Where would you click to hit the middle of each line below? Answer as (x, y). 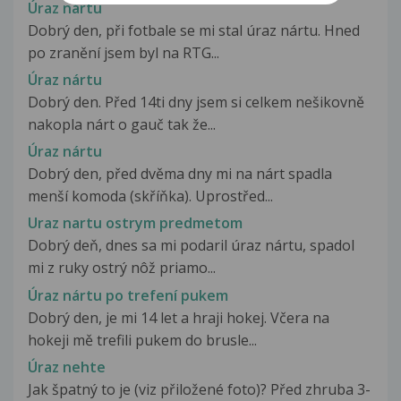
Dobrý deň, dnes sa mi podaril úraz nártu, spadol (191, 246)
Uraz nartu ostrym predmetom (135, 223)
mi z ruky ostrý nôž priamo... (122, 268)
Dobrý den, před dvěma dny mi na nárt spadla (180, 174)
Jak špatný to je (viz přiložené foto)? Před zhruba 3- (199, 389)
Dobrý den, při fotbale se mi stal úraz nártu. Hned (194, 30)
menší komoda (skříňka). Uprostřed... (150, 196)
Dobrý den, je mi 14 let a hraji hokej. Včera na (179, 317)
